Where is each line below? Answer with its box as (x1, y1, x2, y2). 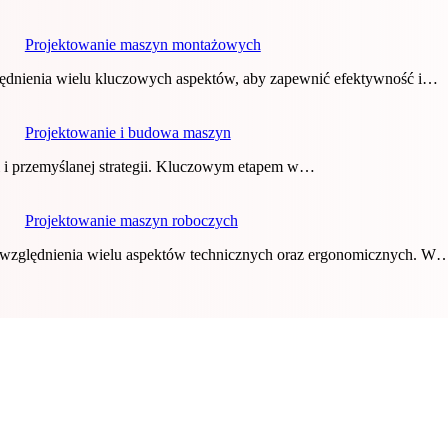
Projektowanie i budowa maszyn (24, 124, 231, 142)
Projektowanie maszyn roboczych (24, 212, 238, 230)
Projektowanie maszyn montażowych (24, 36, 261, 54)
